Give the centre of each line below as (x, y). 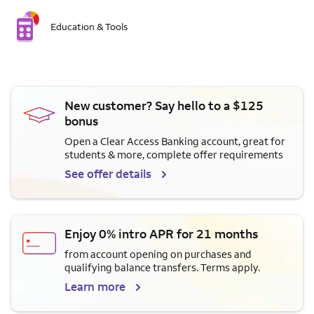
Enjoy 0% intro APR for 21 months (161, 234)
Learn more (95, 287)
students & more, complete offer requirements (174, 155)
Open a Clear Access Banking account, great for (175, 142)
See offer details (108, 174)
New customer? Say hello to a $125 (164, 106)
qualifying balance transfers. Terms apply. (162, 268)
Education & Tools (89, 26)
